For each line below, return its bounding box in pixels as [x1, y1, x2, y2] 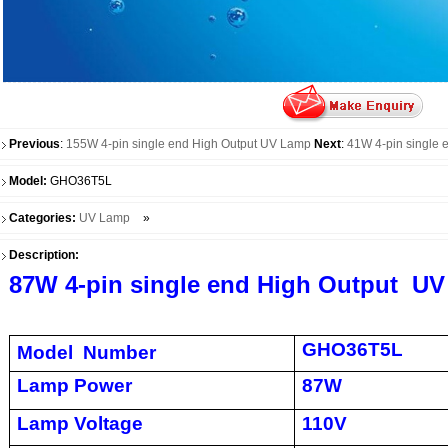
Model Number [16, 342, 156, 363]
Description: [8, 248, 79, 262]
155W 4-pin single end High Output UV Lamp [65, 137, 311, 151]
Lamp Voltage [16, 413, 143, 434]
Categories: [8, 211, 79, 225]
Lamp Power [16, 375, 132, 396]
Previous [8, 137, 60, 151]
